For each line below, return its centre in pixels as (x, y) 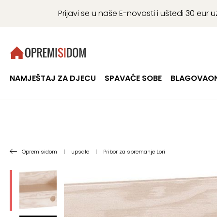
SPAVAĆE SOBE (133, 78)
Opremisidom (39, 152)
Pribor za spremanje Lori (134, 152)
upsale (80, 152)
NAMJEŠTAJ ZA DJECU (53, 78)
